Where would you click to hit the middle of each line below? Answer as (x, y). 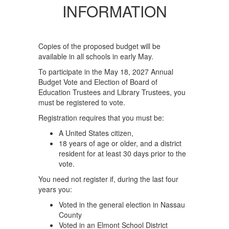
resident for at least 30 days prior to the (122, 153)
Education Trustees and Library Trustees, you (112, 92)
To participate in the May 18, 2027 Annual (106, 72)
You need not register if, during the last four (108, 179)
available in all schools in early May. (96, 56)
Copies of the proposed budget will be (99, 46)
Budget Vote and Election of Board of (98, 82)
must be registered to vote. (82, 102)
